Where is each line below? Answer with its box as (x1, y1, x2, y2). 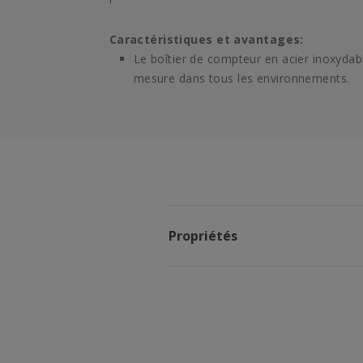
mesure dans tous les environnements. (133, 70, 350, 86)
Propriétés (169, 227, 237, 245)
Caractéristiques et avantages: (109, 32, 304, 47)
